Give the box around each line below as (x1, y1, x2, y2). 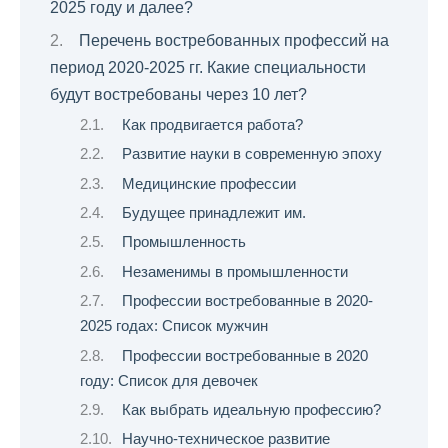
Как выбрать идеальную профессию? (121, 402, 381, 419)
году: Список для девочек (80, 372, 258, 389)
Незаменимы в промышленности (121, 263, 348, 280)
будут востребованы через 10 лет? (50, 86, 307, 104)
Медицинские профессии (121, 175, 296, 192)
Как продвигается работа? (121, 116, 303, 133)
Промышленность (121, 234, 246, 251)
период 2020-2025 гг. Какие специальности (50, 59, 366, 77)
